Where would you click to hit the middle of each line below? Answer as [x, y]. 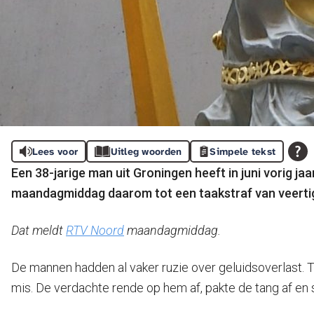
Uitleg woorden [146, 151]
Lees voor [55, 151]
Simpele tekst [243, 151]
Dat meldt [39, 230]
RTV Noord [95, 230]
